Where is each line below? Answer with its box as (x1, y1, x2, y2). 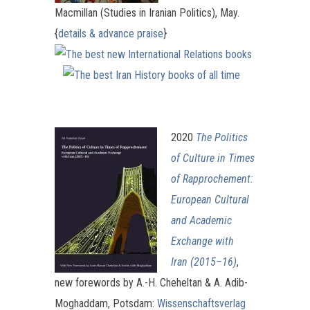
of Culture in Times (171, 151, 255, 165)
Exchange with (171, 234, 234, 248)
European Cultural (171, 192, 249, 206)
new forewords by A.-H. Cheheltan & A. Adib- (55, 275, 248, 289)
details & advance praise (58, 26, 163, 40)
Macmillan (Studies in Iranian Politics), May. (55, 6, 239, 19)
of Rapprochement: (171, 172, 253, 185)
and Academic (171, 213, 232, 227)
